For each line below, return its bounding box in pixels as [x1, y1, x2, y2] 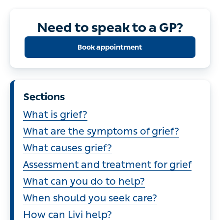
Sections [24, 91, 65, 103]
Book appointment [78, 43, 142, 52]
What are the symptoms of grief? [23, 125, 179, 137]
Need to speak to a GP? [37, 20, 183, 35]
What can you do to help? [23, 175, 145, 187]
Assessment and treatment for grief [23, 159, 192, 170]
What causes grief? [23, 142, 112, 154]
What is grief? [23, 109, 87, 120]
